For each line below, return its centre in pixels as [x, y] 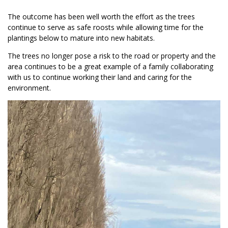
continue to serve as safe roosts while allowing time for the [106, 27]
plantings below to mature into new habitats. [81, 38]
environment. [29, 88]
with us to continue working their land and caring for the [100, 77]
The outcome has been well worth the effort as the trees [101, 17]
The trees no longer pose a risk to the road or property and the [112, 56]
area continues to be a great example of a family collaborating [110, 67]
